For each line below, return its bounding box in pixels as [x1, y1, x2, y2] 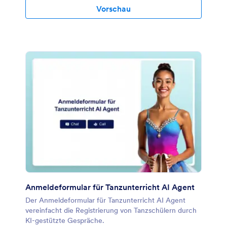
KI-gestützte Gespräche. [25, 215, 104, 225]
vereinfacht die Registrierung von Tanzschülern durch [25, 205, 197, 215]
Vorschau [96, 4, 131, 14]
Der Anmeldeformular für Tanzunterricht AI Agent [25, 195, 185, 205]
